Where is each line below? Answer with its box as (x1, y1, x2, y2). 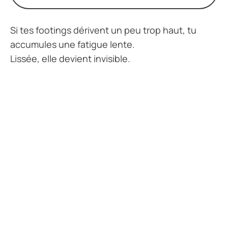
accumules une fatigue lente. (10, 38, 135, 51)
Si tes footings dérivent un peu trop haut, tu (10, 24, 196, 37)
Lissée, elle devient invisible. (10, 52, 130, 65)
